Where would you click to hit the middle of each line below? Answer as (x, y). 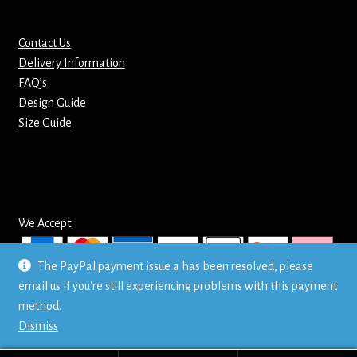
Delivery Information (71, 63)
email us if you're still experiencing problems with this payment (177, 286)
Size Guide (45, 122)
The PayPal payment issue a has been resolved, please (176, 266)
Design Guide (52, 102)
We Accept (44, 224)
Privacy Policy (52, 314)
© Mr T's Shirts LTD (66, 294)
